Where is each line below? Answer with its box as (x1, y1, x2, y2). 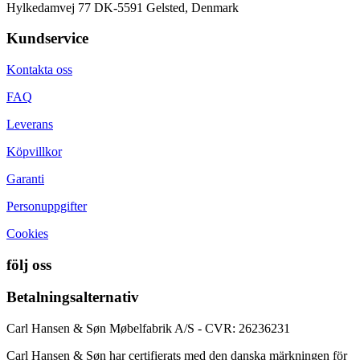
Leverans (6, 117, 53, 132)
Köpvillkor (6, 145, 62, 159)
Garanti (6, 172, 44, 186)
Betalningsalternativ (6, 288, 139, 306)
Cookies (6, 227, 48, 241)
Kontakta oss (6, 63, 72, 77)
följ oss (6, 256, 51, 273)
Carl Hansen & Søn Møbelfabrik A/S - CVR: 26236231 (6, 321, 290, 336)
